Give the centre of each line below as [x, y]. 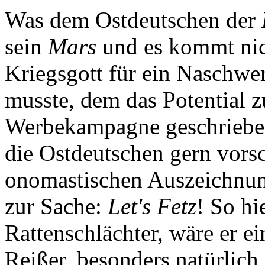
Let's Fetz [152, 206]
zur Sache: [56, 206]
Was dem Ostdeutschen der [133, 20]
